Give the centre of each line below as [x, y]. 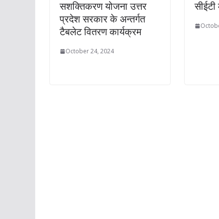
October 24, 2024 [90, 51]
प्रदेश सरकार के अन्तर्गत [102, 19]
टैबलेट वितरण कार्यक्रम [100, 32]
